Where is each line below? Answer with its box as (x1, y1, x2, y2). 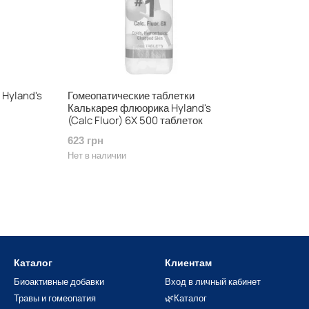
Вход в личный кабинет (165, 275, 261, 288)
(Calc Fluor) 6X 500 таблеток (68, 113, 203, 128)
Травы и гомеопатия (14, 292, 96, 304)
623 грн (68, 134, 103, 146)
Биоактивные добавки (14, 275, 104, 288)
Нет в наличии (68, 149, 126, 161)
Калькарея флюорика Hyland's (68, 101, 211, 115)
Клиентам (165, 257, 212, 268)
